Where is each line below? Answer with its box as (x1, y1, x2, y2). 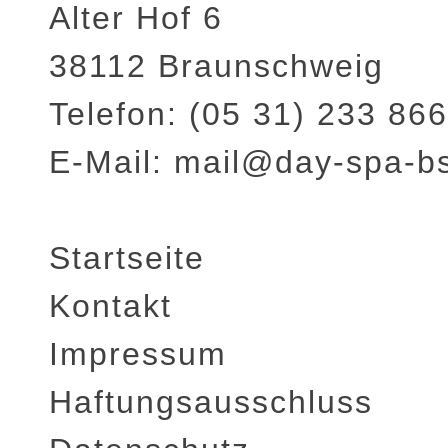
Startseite (49, 240, 205, 277)
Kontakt (49, 288, 172, 325)
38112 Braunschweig (49, 48, 384, 85)
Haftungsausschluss (49, 384, 373, 421)
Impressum (49, 336, 227, 373)
